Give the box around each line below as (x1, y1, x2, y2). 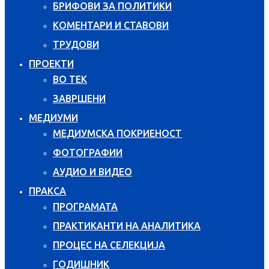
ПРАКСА (29, 185, 66, 196)
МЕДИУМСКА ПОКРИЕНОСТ (53, 127, 182, 139)
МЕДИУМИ (29, 112, 78, 123)
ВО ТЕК (53, 73, 87, 85)
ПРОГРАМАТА (53, 201, 118, 212)
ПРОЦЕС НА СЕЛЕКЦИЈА (53, 239, 165, 250)
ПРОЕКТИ (29, 58, 74, 69)
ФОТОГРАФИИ (53, 147, 122, 158)
